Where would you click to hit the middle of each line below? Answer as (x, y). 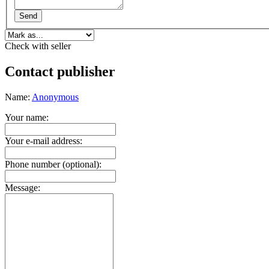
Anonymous (55, 97)
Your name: (27, 117)
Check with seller (38, 46)
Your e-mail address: (44, 141)
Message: (23, 187)
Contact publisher (60, 71)
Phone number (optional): (53, 164)
